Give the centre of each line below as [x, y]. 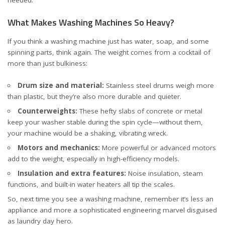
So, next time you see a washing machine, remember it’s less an [110, 199]
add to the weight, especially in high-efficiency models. [93, 159]
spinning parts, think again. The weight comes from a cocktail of [109, 52]
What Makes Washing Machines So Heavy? [91, 22]
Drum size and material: [61, 85]
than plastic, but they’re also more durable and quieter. [94, 96]
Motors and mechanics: [59, 148]
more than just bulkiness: [47, 63]
